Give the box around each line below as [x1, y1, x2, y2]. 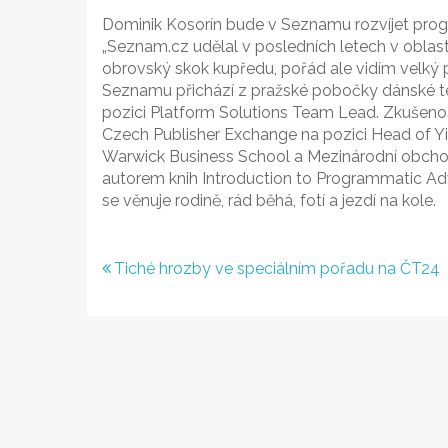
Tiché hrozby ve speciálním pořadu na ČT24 [114, 259, 440, 278]
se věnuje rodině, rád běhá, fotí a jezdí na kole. [102, 191, 436, 210]
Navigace [101, 253, 236, 291]
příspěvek [101, 319, 247, 357]
